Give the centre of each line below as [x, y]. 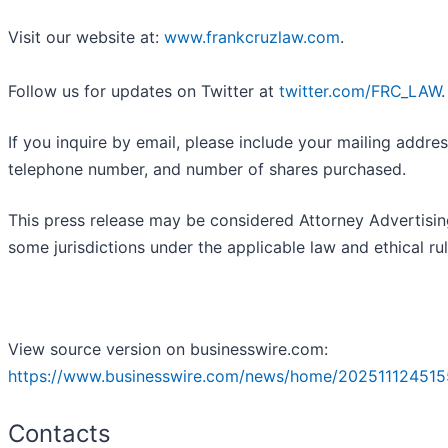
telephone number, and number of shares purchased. [207, 169]
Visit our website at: [86, 37]
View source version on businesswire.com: [168, 349]
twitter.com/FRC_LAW [360, 91]
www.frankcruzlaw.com [252, 37]
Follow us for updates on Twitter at [143, 91]
